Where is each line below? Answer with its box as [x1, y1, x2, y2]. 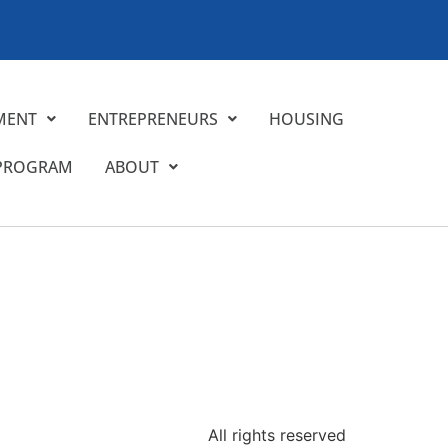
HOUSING [269, 108, 345, 130]
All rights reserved [208, 425, 346, 445]
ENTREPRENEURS [88, 108, 219, 130]
